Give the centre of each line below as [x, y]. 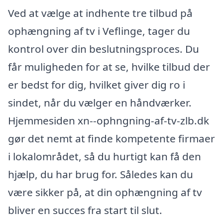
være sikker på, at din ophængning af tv [105, 192]
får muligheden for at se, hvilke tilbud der [109, 67]
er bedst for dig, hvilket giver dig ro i [97, 85]
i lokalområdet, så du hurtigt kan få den [105, 156]
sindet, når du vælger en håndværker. [100, 103]
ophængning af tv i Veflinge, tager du [99, 31]
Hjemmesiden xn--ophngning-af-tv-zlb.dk [109, 120]
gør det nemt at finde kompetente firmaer [111, 138]
